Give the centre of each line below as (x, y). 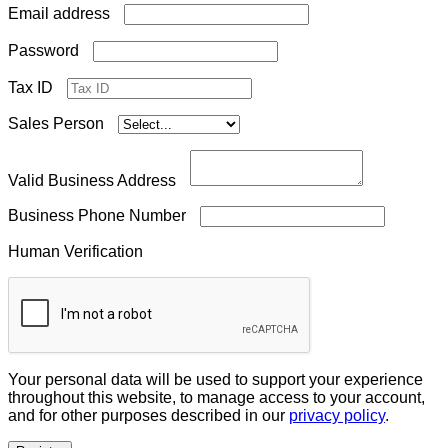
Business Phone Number (99, 215)
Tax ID (32, 87)
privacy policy (337, 415)
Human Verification (77, 251)
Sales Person (58, 123)
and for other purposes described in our (148, 415)
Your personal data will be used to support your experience (215, 379)
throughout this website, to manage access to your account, (216, 397)
